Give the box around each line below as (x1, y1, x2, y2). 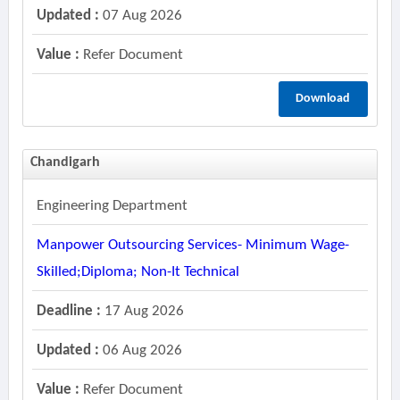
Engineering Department (36, 198, 187, 213)
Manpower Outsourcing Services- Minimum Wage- (36, 237, 349, 253)
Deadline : (36, 304, 101, 319)
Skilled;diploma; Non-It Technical (36, 264, 239, 279)
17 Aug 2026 (100, 304, 184, 319)
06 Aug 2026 (98, 343, 182, 358)
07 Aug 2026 (98, 8, 182, 23)
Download (296, 92, 351, 105)
